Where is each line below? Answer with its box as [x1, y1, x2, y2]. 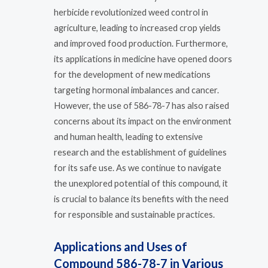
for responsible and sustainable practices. [54, 209, 215, 220]
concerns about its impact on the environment [54, 116, 232, 127]
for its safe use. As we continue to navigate [54, 163, 221, 173]
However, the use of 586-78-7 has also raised [54, 100, 229, 111]
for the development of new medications [54, 69, 211, 80]
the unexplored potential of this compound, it [54, 178, 228, 189]
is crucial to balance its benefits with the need [54, 194, 229, 205]
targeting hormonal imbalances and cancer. [54, 85, 219, 96]
